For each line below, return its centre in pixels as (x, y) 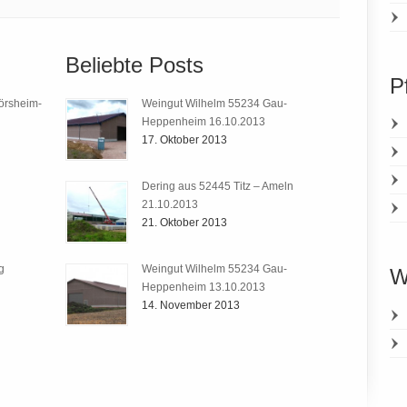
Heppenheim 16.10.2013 (203, 121)
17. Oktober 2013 (184, 139)
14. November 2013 (190, 305)
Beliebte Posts (134, 65)
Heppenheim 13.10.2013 (203, 287)
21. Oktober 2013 (184, 222)
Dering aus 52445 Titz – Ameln (217, 186)
